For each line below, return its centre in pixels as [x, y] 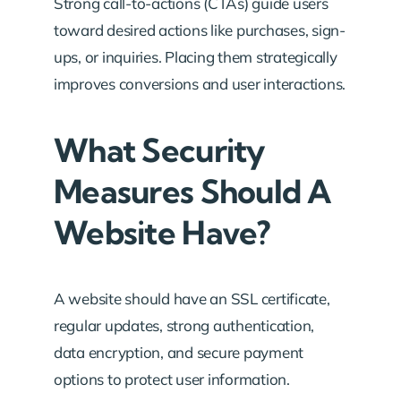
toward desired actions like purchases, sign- [200, 30]
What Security [160, 150]
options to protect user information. [172, 379]
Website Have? [162, 232]
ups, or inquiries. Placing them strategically [196, 57]
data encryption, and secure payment [179, 352]
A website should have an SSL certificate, [192, 299]
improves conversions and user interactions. [200, 84]
